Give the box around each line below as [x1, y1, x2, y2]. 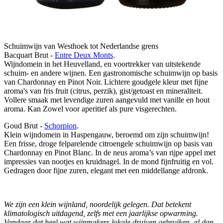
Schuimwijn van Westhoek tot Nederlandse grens [4, 42, 160, 51]
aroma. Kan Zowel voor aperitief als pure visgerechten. [4, 105, 177, 113]
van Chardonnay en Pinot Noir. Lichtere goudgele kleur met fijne [4, 78, 208, 87]
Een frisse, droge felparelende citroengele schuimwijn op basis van [4, 139, 213, 148]
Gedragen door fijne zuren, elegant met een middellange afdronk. [4, 166, 208, 175]
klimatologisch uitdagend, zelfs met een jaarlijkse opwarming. [4, 209, 198, 218]
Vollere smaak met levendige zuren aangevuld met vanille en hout [4, 96, 210, 105]
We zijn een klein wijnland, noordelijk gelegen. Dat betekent [4, 200, 191, 209]
